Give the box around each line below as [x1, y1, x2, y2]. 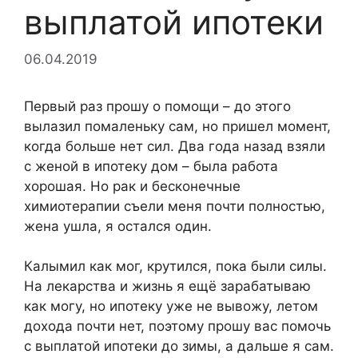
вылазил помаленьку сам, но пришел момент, [24, 117, 331, 134]
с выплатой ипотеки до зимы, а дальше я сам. [24, 338, 334, 354]
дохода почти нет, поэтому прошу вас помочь [24, 318, 331, 334]
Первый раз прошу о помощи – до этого [24, 97, 291, 114]
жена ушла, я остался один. [24, 217, 212, 234]
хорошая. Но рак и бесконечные [24, 177, 241, 194]
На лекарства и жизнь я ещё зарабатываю [24, 278, 311, 294]
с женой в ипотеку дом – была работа [24, 157, 278, 174]
